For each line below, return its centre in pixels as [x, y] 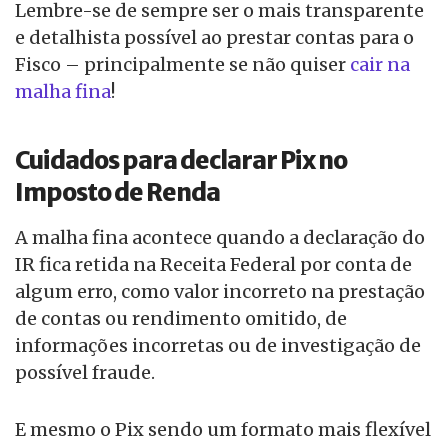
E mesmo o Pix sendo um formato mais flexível [223, 430]
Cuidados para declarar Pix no [181, 161]
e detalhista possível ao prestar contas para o [214, 38]
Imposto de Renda [117, 193]
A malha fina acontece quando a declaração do [220, 238]
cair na [380, 65]
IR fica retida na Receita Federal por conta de [213, 265]
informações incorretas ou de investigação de [218, 346]
